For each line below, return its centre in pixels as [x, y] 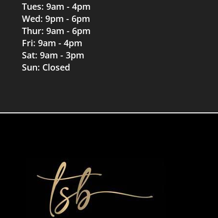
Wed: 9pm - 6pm [56, 18]
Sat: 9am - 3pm [53, 55]
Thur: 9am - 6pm [56, 31]
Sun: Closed [46, 67]
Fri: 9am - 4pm [52, 43]
